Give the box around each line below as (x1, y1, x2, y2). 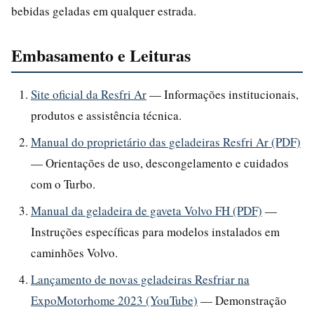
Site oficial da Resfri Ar (31, 86, 146, 102)
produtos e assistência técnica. (31, 107, 182, 123)
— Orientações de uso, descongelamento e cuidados (31, 154, 289, 171)
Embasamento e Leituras (11, 42, 191, 67)
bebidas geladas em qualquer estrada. (11, 2, 196, 19)
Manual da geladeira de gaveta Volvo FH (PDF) (31, 202, 262, 219)
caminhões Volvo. (31, 244, 118, 261)
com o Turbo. (31, 175, 95, 192)
